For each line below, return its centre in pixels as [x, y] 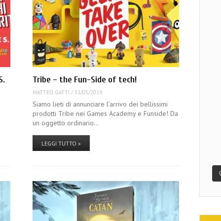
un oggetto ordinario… [66, 123]
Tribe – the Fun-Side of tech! [84, 80]
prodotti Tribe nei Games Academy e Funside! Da [105, 114]
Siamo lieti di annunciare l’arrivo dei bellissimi [100, 104]
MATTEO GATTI [51, 92]
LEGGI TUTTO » [61, 144]
